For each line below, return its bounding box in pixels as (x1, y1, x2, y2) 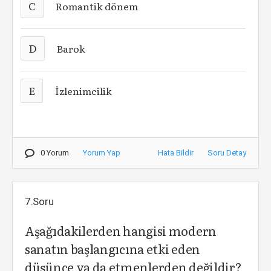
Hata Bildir (158, 148, 194, 157)
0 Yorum (41, 148, 69, 157)
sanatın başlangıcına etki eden (25, 240, 200, 258)
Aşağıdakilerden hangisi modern (25, 221, 217, 240)
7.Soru (25, 195, 54, 207)
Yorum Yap (83, 148, 120, 157)
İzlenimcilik (55, 83, 113, 98)
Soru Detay (207, 148, 246, 157)
